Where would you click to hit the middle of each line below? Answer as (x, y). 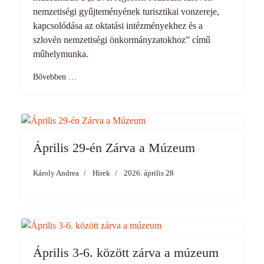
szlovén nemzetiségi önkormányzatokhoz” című (122, 40)
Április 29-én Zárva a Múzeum (114, 148)
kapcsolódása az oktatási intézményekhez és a (118, 26)
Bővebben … (55, 77)
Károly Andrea (56, 173)
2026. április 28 (149, 173)
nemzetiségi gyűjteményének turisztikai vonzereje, (126, 11)
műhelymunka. (61, 54)
